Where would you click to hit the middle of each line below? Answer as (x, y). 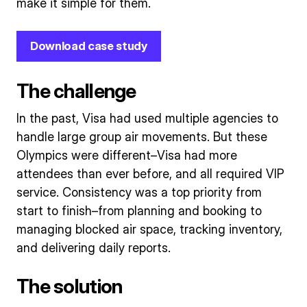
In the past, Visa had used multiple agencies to (147, 119)
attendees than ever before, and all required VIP (150, 174)
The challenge (76, 90)
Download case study (89, 46)
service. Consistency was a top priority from (139, 193)
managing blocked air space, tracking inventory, (149, 230)
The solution (70, 286)
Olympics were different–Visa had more (127, 156)
